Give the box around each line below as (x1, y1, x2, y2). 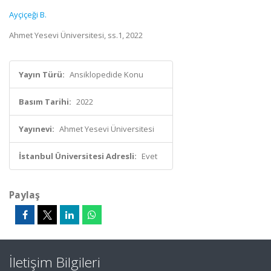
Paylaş (9, 188, 40, 201)
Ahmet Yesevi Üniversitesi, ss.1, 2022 (9, 30, 143, 41)
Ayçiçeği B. (9, 9, 47, 20)
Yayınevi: (19, 123, 54, 134)
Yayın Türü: (19, 69, 65, 80)
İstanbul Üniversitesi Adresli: (19, 151, 137, 162)
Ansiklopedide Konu (70, 69, 143, 80)
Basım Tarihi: (19, 96, 71, 107)
